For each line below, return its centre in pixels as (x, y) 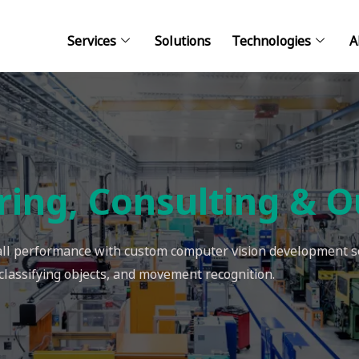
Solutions (183, 40)
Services (92, 40)
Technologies (272, 40)
